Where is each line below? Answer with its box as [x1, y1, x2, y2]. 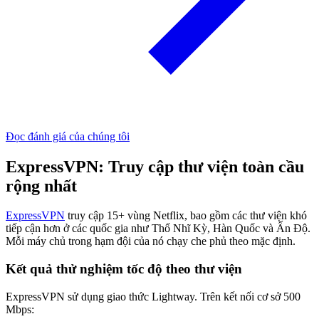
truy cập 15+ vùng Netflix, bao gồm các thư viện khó [65, 209, 307, 222]
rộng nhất [6, 176, 77, 195]
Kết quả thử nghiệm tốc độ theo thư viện [6, 261, 242, 277]
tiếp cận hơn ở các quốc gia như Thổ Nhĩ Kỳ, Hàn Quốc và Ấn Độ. [6, 222, 310, 235]
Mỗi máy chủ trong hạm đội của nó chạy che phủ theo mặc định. [6, 235, 296, 248]
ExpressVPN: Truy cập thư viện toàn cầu [6, 157, 304, 176]
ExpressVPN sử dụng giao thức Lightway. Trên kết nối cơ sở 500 [6, 290, 300, 303]
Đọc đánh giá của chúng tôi [6, 130, 130, 142]
